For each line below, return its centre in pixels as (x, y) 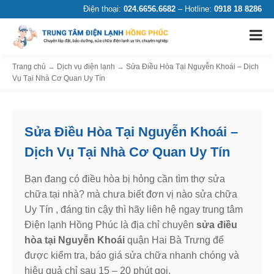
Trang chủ (29, 67)
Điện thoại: (103, 9)
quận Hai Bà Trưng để (176, 240)
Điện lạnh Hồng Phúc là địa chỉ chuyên (110, 225)
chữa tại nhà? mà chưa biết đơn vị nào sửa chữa (131, 194)
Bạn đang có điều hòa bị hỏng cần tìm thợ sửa (125, 179)
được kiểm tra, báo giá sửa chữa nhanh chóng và (132, 255)
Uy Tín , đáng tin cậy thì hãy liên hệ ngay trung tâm (134, 209)
